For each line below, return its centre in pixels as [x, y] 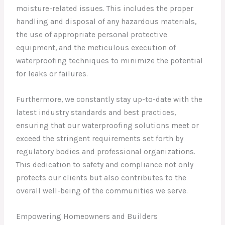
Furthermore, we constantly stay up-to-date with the [109, 99]
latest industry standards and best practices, [96, 112]
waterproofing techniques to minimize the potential [110, 61]
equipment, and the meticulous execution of [96, 47]
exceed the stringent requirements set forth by [100, 138]
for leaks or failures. [52, 74]
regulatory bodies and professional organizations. [106, 151]
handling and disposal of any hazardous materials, [106, 21]
